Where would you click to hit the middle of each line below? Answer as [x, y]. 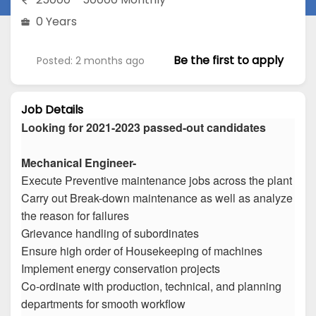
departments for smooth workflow [103, 304]
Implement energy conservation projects [121, 269]
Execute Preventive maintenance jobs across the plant [157, 181]
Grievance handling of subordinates [110, 233]
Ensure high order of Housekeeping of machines [142, 251]
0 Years [56, 21]
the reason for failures [75, 216]
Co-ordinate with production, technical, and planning [151, 286]
